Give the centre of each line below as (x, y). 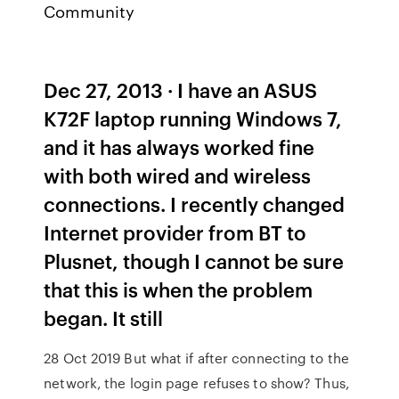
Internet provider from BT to (175, 232)
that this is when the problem (179, 289)
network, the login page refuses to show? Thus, (196, 383)
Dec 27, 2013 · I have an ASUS (181, 90)
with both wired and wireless (178, 175)
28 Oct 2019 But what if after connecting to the (196, 358)
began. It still (104, 318)
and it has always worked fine (179, 147)
